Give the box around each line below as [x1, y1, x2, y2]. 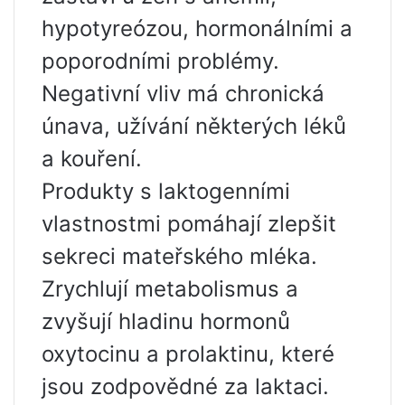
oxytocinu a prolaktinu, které [42, 341, 334, 367]
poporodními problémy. [42, 48, 279, 74]
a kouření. [42, 146, 142, 172]
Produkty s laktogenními [42, 178, 290, 204]
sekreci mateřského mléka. [42, 243, 317, 269]
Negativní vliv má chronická [42, 80, 325, 107]
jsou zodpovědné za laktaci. [42, 373, 329, 400]
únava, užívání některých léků [42, 113, 346, 139]
